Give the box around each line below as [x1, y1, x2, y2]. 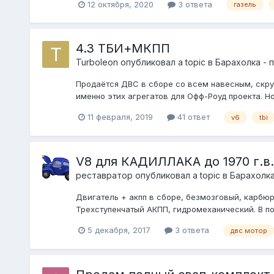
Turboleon [75, 57, 118, 68]
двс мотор [230, 226, 267, 235]
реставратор [75, 170, 133, 181]
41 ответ [174, 112, 210, 122]
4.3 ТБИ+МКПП [75, 41, 170, 56]
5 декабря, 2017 [87, 225, 150, 235]
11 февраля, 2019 [87, 112, 153, 122]
